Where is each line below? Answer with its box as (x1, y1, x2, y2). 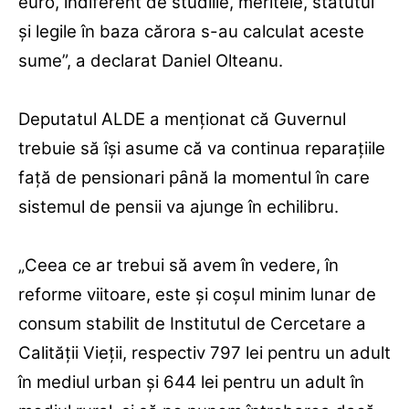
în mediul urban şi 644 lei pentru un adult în (18, 372, 364, 393)
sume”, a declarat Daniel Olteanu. (18, 50, 283, 72)
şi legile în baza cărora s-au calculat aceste (18, 21, 364, 43)
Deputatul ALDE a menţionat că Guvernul (18, 109, 346, 131)
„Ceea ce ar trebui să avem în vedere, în (18, 255, 339, 277)
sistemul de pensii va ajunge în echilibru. (18, 196, 339, 218)
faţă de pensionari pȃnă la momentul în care (18, 167, 370, 189)
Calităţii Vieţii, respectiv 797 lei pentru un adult (18, 342, 391, 364)
